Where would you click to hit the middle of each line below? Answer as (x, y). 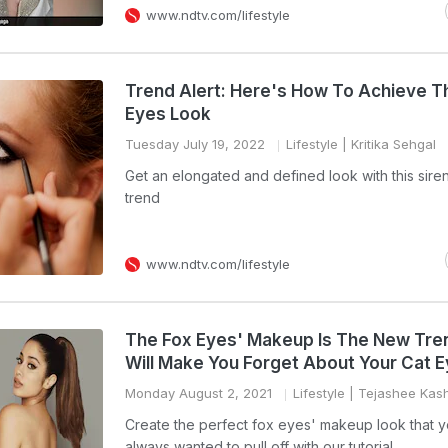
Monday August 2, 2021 (198, 393)
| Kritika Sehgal (387, 144)
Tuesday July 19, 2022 (195, 144)
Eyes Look (168, 114)
